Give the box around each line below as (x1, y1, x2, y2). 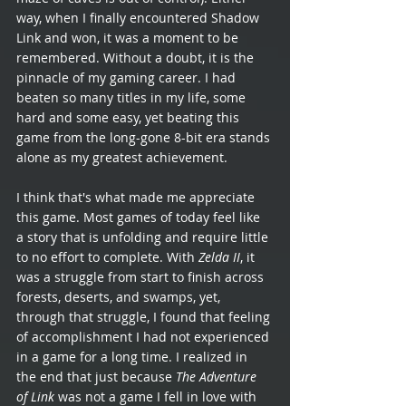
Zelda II (198, 248, 240, 266)
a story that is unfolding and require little (16, 228, 272, 246)
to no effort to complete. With (16, 248, 198, 266)
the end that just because (16, 368, 176, 386)
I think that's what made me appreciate (16, 188, 258, 207)
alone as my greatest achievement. (16, 149, 231, 167)
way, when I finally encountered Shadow (16, 9, 263, 27)
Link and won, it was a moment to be (16, 29, 242, 47)
